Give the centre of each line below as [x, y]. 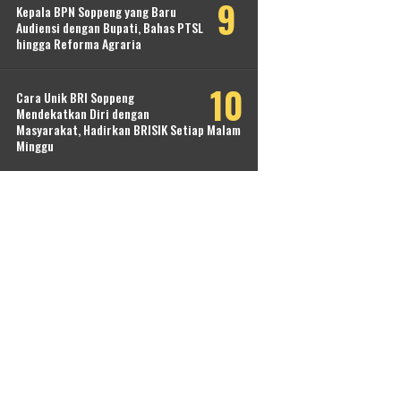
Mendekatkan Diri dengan [83, 114]
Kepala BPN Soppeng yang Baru [96, 12]
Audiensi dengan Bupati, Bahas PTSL [110, 28]
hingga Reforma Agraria [79, 44]
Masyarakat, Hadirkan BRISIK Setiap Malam [128, 130]
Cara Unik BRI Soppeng [75, 98]
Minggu [35, 146]
